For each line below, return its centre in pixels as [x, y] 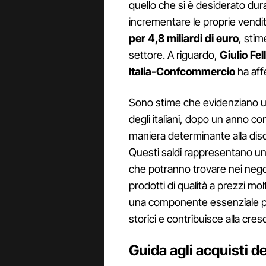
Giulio [234, 55]
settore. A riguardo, [174, 55]
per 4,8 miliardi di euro [184, 39]
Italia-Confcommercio [182, 72]
